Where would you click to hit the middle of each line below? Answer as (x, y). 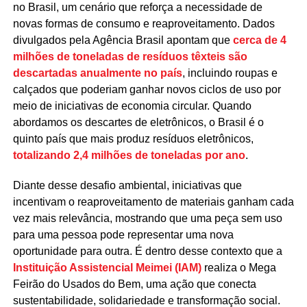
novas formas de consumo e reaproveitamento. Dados (144, 24)
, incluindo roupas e (230, 73)
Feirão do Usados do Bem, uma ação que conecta (134, 284)
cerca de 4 (259, 40)
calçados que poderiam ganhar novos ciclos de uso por (147, 90)
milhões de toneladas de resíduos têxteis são (130, 57)
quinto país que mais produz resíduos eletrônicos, (133, 139)
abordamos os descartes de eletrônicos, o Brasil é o (138, 123)
